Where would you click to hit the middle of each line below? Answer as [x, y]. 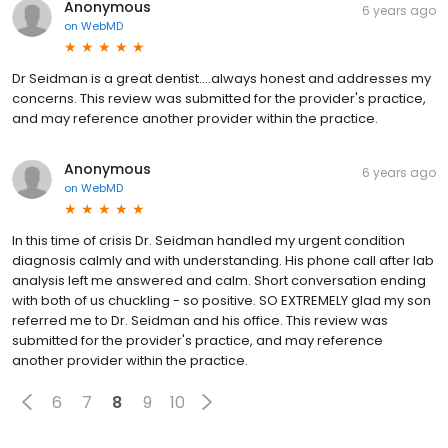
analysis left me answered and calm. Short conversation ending [219, 281]
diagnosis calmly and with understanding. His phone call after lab [223, 261]
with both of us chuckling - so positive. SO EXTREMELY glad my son [221, 301]
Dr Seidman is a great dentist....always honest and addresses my [221, 79]
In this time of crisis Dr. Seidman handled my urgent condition [208, 241]
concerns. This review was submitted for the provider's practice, [219, 99]
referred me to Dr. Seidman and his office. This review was [200, 321]
